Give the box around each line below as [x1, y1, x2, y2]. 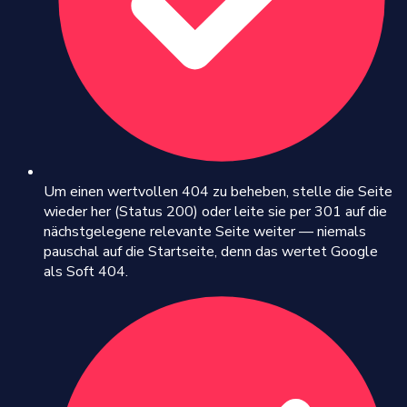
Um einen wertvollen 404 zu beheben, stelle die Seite [44, 181, 392, 202]
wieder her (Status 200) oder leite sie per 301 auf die [44, 201, 387, 222]
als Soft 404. [44, 261, 128, 282]
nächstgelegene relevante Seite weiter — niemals [44, 221, 366, 242]
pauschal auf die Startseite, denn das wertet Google [44, 241, 378, 262]
